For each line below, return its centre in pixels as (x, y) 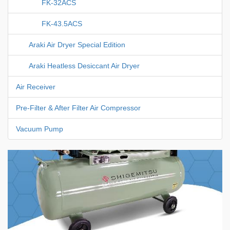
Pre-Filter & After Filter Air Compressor (78, 108)
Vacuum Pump (40, 129)
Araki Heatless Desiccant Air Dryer (84, 66)
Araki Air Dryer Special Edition (77, 45)
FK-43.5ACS (62, 24)
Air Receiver (36, 87)
